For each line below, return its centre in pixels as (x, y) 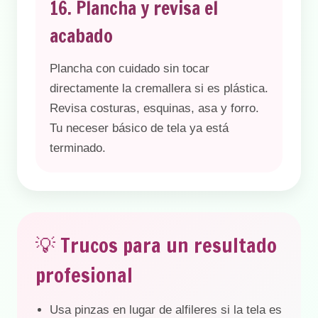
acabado (81, 36)
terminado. (78, 148)
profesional (84, 275)
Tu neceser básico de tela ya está (139, 128)
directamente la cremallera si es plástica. (159, 88)
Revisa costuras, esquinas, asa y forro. (154, 108)
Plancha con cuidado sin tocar (130, 68)
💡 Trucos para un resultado (156, 245)
